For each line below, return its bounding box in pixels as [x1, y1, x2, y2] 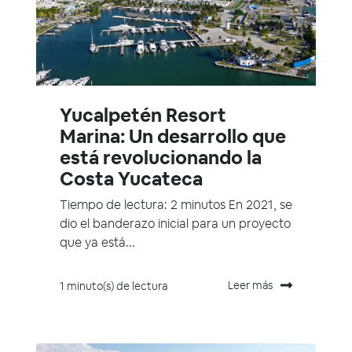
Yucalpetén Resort [60, 103, 226, 128]
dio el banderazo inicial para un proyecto [60, 215, 291, 233]
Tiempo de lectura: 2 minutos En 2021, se [60, 196, 292, 214]
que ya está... [60, 234, 135, 251]
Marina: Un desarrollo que [60, 124, 286, 149]
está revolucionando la [60, 145, 262, 170]
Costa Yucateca [60, 167, 203, 192]
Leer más [228, 277, 273, 292]
